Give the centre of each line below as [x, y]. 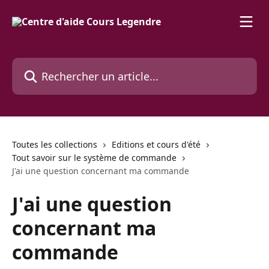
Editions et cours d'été [156, 144]
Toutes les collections [55, 144]
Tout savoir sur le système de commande [94, 158]
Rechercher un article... [64, 64]
